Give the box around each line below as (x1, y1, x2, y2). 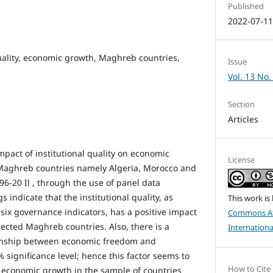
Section (228, 99, 255, 110)
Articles (228, 113, 259, 125)
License (228, 154, 255, 166)
